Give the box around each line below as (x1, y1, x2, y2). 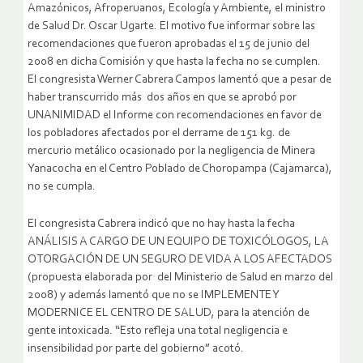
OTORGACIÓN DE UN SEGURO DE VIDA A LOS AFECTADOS (28, 254, 332, 267)
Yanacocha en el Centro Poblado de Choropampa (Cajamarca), (28, 163, 332, 176)
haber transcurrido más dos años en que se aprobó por (28, 92, 297, 105)
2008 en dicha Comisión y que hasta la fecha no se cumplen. (28, 56, 321, 69)
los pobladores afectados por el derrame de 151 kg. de (28, 127, 290, 140)
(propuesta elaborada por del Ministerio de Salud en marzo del (28, 271, 333, 284)
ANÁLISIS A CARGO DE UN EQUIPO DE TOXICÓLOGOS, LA (28, 236, 329, 249)
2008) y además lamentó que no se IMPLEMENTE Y (28, 289, 280, 302)
